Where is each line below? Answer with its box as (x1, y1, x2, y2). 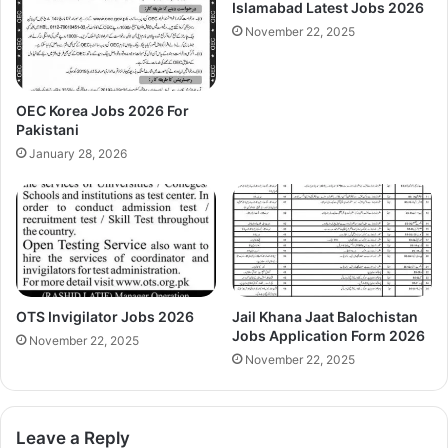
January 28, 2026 (29, 146, 127, 162)
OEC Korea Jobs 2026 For (16, 102, 189, 120)
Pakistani (16, 121, 79, 139)
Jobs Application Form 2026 (232, 327, 425, 345)
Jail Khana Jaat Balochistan (232, 308, 418, 326)
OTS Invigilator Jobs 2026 (16, 308, 194, 326)
